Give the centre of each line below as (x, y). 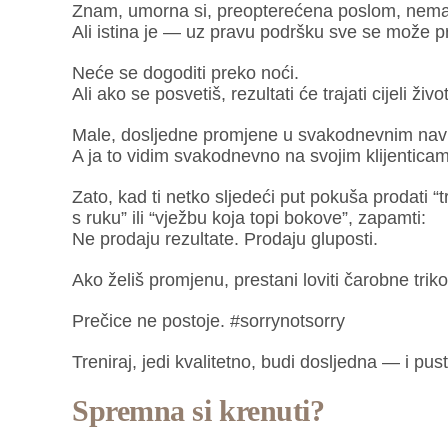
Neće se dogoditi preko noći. (185, 73)
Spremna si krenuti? (198, 411)
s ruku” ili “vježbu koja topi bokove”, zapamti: (248, 218)
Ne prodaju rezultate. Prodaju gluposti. (224, 239)
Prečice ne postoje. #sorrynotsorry (208, 321)
